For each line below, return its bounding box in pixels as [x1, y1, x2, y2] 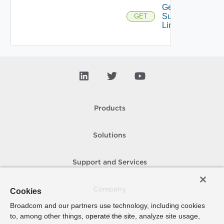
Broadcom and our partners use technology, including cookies [10, 201, 205, 209]
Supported [161, 11, 199, 20]
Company [93, 186, 126, 192]
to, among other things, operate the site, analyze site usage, [10, 212, 200, 220]
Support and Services [72, 159, 147, 165]
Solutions [93, 132, 126, 138]
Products [93, 105, 125, 111]
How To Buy [88, 213, 130, 219]
